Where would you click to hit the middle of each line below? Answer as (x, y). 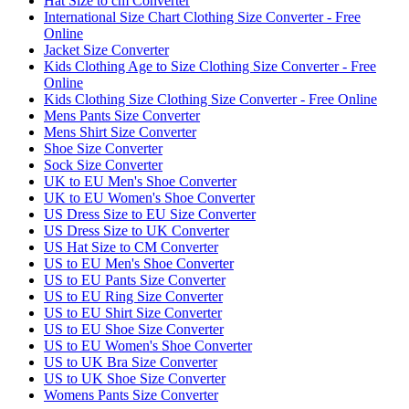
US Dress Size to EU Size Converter (150, 215)
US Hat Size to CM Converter (131, 247)
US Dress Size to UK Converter (136, 231)
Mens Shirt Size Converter (120, 132)
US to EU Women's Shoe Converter (148, 346)
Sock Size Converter (103, 165)
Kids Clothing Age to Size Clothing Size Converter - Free (210, 67)
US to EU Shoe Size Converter (134, 330)
